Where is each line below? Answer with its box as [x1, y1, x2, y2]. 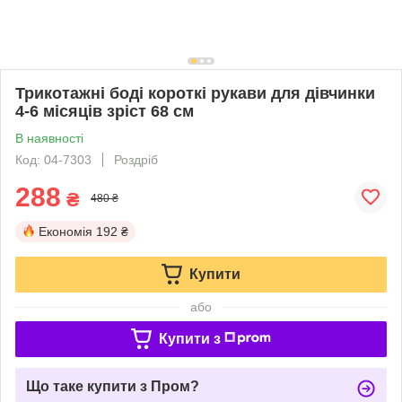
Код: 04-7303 [15, 152, 92, 167]
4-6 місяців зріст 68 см [15, 101, 194, 120]
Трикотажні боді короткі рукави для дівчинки [15, 83, 375, 102]
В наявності [15, 130, 83, 145]
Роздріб [114, 152, 158, 167]
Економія [39, 223, 92, 239]
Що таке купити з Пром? [26, 378, 199, 394]
